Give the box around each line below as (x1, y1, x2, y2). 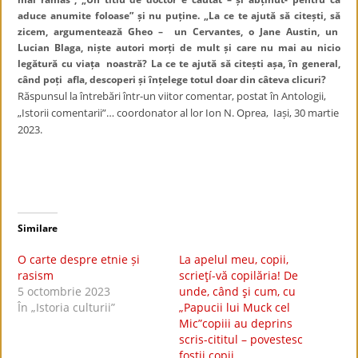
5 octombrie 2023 (18, 284, 111, 299)
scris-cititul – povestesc (179, 332, 303, 347)
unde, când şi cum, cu (179, 284, 296, 299)
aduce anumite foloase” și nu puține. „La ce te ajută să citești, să (18, 9, 340, 22)
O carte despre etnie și (18, 252, 141, 267)
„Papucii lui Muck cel (179, 300, 290, 315)
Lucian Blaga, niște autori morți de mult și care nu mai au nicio (18, 41, 340, 54)
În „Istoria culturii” (18, 300, 116, 315)
